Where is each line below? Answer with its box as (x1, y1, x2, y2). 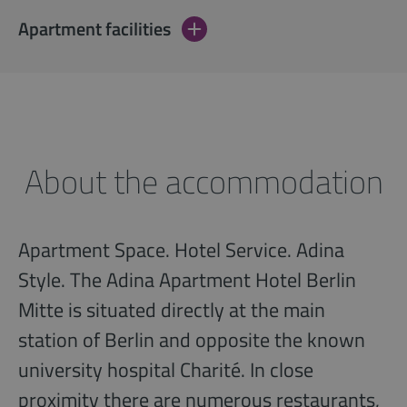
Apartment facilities (18, 15, 171, 44)
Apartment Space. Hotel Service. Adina (18, 234, 344, 266)
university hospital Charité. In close (18, 354, 313, 386)
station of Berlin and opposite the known (18, 324, 365, 356)
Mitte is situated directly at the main (18, 294, 325, 326)
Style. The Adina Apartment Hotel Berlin (18, 264, 356, 296)
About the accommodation (24, 156, 383, 207)
